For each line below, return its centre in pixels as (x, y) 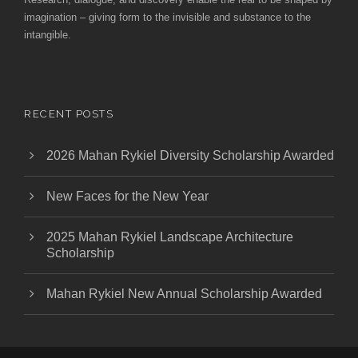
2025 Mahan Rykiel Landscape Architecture (170, 237)
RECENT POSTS (69, 113)
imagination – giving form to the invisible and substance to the (167, 17)
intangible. (48, 34)
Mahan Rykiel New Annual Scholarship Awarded (184, 293)
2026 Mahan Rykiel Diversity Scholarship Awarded (190, 155)
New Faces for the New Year (127, 196)
